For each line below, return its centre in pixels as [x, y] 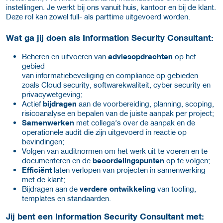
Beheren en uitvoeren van [65, 56]
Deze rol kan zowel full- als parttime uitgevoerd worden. [98, 17]
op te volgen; [187, 161]
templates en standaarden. [66, 198]
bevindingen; [43, 142]
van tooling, [176, 189]
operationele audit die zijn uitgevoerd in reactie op [104, 132]
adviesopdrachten [140, 56]
